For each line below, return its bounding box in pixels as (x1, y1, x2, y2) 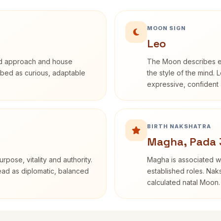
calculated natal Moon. (147, 178, 220, 186)
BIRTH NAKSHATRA (147, 123, 211, 130)
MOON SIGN (147, 25, 186, 32)
